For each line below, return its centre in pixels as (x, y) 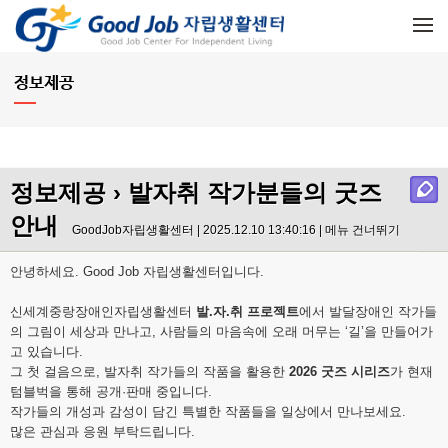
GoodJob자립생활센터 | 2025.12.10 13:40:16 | (198, 230)
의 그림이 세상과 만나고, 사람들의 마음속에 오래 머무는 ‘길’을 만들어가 (221, 332)
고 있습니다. (46, 352)
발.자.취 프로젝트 (247, 312)
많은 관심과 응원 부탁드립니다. (104, 432)
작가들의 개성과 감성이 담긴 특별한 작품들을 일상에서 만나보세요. (208, 412)
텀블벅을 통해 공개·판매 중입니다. (111, 392)
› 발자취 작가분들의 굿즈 (244, 193)
